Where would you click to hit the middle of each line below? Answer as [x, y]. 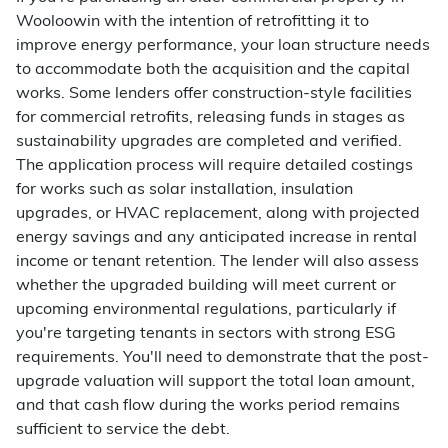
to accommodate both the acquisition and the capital [213, 70]
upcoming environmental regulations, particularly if [206, 310]
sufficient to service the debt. [123, 430]
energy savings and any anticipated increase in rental [216, 238]
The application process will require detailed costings [214, 166]
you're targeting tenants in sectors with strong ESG [206, 334]
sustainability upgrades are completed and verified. [209, 142]
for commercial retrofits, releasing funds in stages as [210, 118]
